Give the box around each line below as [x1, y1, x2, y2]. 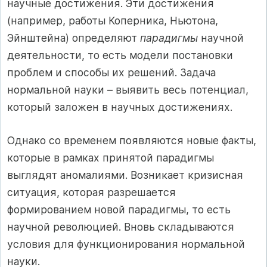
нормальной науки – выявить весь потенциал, [7, 83, 249, 97]
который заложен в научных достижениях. [7, 101, 232, 114]
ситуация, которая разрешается [7, 185, 176, 198]
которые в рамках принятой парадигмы [7, 151, 214, 164]
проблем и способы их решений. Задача [7, 66, 216, 79]
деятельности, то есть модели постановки [7, 49, 233, 62]
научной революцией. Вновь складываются [7, 220, 234, 233]
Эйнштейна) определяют [7, 32, 140, 45]
